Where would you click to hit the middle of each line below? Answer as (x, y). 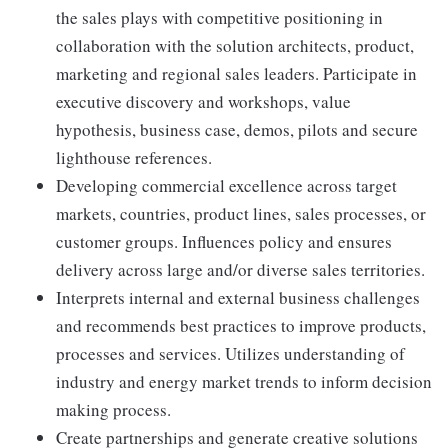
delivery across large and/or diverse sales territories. (240, 270)
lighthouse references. (134, 158)
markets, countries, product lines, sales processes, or (241, 214)
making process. (113, 410)
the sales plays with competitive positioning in (219, 18)
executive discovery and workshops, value (203, 102)
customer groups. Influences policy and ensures (224, 242)
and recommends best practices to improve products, (241, 326)
